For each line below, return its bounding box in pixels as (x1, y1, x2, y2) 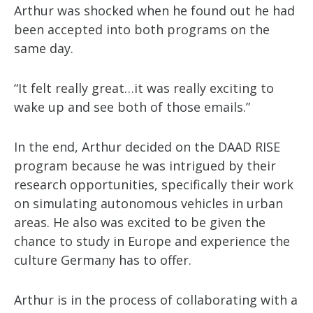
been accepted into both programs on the (14, 21, 270, 38)
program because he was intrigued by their (14, 157, 276, 174)
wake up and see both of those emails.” (14, 99, 250, 115)
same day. (14, 40, 73, 57)
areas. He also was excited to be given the (14, 214, 265, 231)
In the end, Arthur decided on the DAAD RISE (14, 138, 280, 155)
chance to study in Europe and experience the (14, 233, 290, 249)
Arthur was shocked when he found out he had (14, 2, 295, 19)
